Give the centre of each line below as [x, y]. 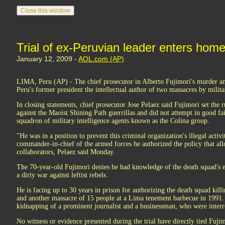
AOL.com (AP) [101, 59]
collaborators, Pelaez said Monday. [66, 152]
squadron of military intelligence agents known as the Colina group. [113, 121]
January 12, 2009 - [47, 59]
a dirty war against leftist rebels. [62, 175]
